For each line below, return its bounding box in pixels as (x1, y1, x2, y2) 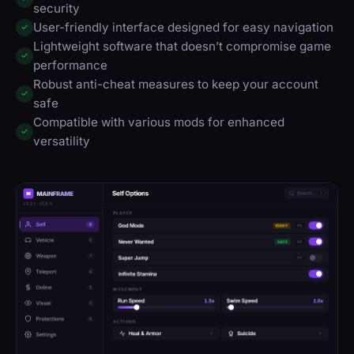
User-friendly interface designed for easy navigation (33, 19, 333, 35)
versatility (33, 133, 90, 149)
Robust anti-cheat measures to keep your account (33, 76, 318, 92)
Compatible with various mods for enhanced (33, 114, 284, 130)
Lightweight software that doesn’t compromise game (33, 38, 331, 54)
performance (33, 57, 107, 73)
